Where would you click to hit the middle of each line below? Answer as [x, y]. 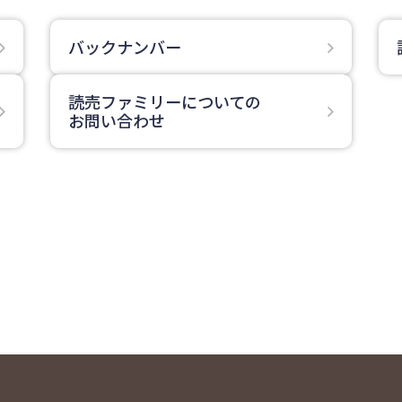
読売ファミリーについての [164, 102]
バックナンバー [124, 47]
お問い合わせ [116, 121]
